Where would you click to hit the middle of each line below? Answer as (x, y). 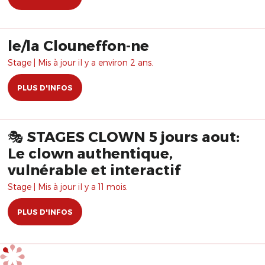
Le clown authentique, (90, 153)
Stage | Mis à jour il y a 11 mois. (68, 187)
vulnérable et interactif (94, 169)
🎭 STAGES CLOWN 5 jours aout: (78, 136)
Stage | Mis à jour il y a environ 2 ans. (80, 62)
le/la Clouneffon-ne (78, 45)
